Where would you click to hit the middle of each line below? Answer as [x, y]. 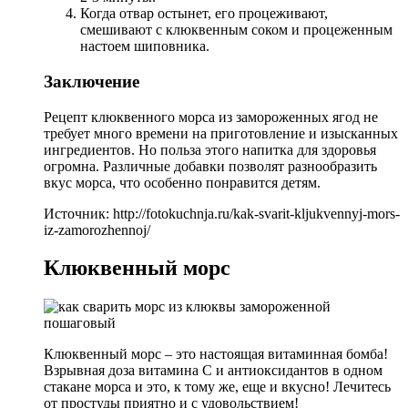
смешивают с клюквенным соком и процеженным [236, 30]
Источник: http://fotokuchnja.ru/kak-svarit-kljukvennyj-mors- [222, 213]
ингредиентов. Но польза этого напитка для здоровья [210, 149]
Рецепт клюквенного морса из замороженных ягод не [211, 117]
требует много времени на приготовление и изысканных [221, 133]
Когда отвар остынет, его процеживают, [204, 14]
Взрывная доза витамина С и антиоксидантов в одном [213, 371]
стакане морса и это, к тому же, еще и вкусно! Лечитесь [217, 387]
